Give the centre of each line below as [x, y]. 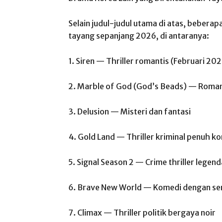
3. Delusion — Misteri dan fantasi [130, 111]
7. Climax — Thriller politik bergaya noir [142, 213]
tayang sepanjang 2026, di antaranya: [139, 36]
